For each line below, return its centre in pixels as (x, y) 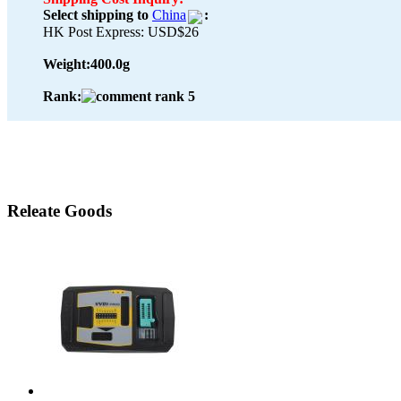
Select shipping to (96, 15)
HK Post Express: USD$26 (121, 31)
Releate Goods (60, 211)
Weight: (67, 64)
